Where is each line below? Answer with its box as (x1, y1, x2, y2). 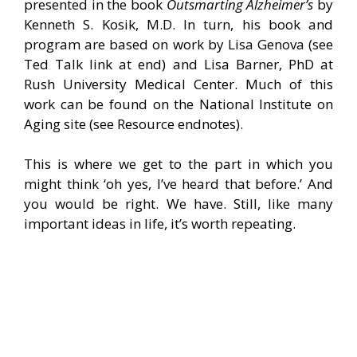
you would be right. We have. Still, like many (24, 194, 333, 214)
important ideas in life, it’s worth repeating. (24, 214, 296, 233)
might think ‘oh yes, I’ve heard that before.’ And (24, 175, 333, 194)
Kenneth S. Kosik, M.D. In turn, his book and (24, 14, 333, 33)
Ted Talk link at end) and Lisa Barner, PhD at (24, 54, 333, 73)
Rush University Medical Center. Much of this (24, 74, 333, 93)
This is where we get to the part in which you (24, 155, 333, 174)
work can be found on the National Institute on (24, 94, 333, 113)
